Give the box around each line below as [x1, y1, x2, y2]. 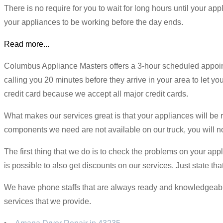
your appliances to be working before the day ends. [4, 17, 183, 26]
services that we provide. [4, 197, 91, 206]
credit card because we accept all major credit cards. [4, 89, 188, 98]
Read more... [4, 39, 49, 48]
